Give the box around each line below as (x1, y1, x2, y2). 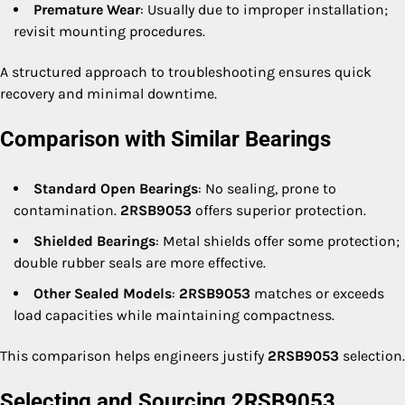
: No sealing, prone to (198, 179, 336, 197)
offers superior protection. (192, 201, 366, 219)
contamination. (14, 201, 120, 219)
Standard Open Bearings (33, 179, 198, 197)
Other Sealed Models (33, 284, 172, 302)
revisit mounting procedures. (14, 23, 205, 40)
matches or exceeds (250, 284, 384, 302)
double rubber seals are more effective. (14, 253, 266, 271)
